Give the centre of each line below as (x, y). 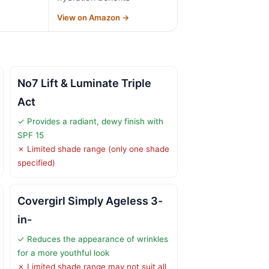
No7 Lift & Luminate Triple (84, 83)
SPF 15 (31, 135)
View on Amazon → (94, 17)
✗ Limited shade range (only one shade (93, 149)
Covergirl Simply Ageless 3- (90, 201)
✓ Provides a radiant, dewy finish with (90, 121)
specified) (36, 162)
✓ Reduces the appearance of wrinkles (93, 239)
